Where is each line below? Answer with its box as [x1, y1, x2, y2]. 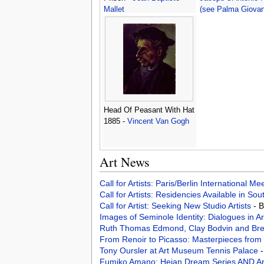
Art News [99, 153, 150, 171]
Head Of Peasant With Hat [103, 106, 194, 115]
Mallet [103, 5, 124, 14]
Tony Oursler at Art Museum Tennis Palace [99, 246, 260, 256]
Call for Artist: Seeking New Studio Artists [99, 201, 253, 211]
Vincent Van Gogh [127, 117, 189, 126]
